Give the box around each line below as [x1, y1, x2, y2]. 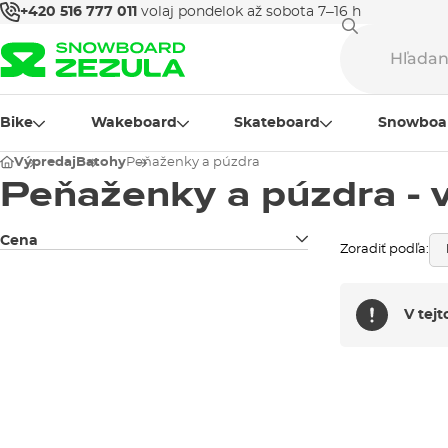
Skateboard [234, 116, 321, 130]
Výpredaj [14, 156, 76, 169]
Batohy [76, 156, 126, 169]
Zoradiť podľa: [339, 243, 429, 256]
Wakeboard [90, 116, 177, 130]
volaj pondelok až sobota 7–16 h [141, 5, 361, 19]
